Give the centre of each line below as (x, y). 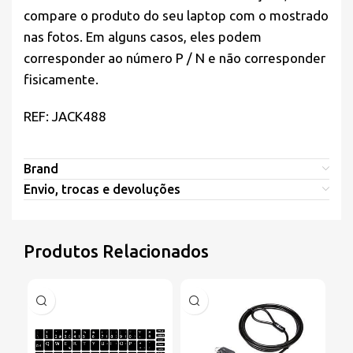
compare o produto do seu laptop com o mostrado (176, 16)
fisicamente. (61, 80)
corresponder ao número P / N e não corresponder (175, 58)
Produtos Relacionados (116, 251)
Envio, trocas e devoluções (102, 190)
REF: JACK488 (65, 117)
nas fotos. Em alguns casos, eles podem (143, 37)
